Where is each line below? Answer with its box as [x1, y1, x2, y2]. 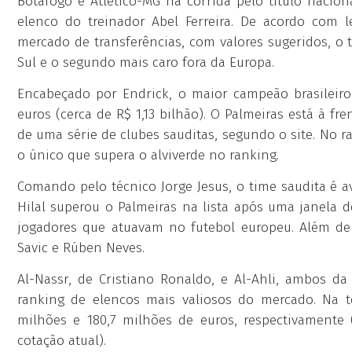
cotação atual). [17, 332, 106, 349]
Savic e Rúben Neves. [17, 240, 145, 256]
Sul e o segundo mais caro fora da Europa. [17, 54, 274, 71]
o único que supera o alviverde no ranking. [17, 147, 279, 163]
